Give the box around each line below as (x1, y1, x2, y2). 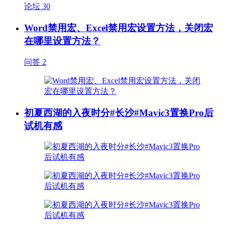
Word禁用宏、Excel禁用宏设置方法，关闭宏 (24, 23, 213, 34)
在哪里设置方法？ (24, 36, 100, 47)
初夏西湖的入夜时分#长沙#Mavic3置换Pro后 (24, 107, 213, 118)
